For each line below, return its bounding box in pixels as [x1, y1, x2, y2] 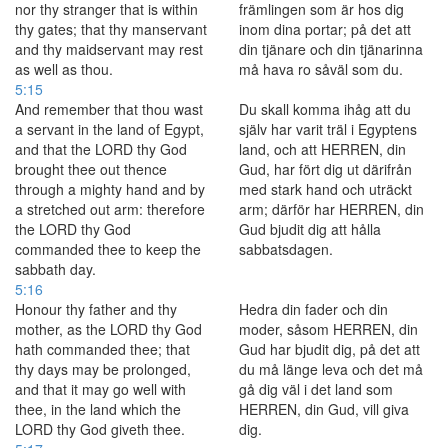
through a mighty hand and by [15, 179, 205, 199]
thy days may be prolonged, [15, 359, 191, 379]
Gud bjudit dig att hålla [239, 219, 381, 239]
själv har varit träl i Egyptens [239, 119, 417, 139]
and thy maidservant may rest [15, 39, 203, 59]
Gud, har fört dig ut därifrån [239, 159, 412, 179]
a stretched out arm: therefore [15, 199, 205, 219]
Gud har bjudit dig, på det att [239, 339, 420, 359]
